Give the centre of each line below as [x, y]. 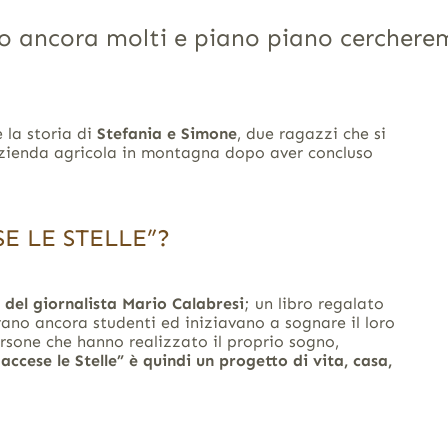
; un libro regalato [313, 304]
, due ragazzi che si [311, 134]
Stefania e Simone [166, 134]
